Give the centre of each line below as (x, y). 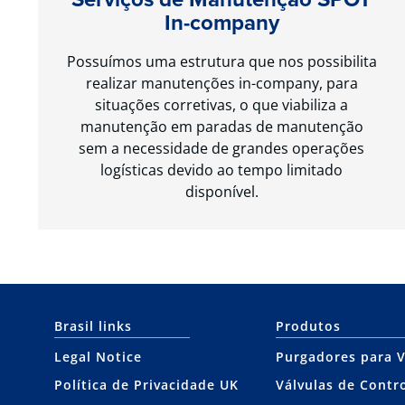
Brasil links (93, 325)
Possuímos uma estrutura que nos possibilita (221, 61)
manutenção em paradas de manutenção (221, 126)
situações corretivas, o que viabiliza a (222, 104)
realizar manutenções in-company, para (221, 83)
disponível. (221, 191)
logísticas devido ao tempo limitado (222, 170)
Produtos (308, 325)
